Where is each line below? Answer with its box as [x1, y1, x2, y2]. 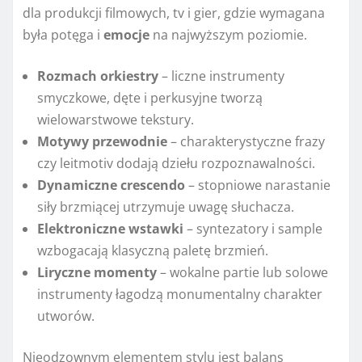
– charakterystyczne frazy [167, 133, 325, 151]
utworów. [37, 307, 95, 326]
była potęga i [23, 26, 103, 44]
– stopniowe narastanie [185, 176, 330, 195]
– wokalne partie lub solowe [157, 263, 328, 282]
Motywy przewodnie [37, 133, 167, 151]
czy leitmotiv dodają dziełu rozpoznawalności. [37, 154, 315, 173]
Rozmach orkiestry [37, 67, 158, 86]
